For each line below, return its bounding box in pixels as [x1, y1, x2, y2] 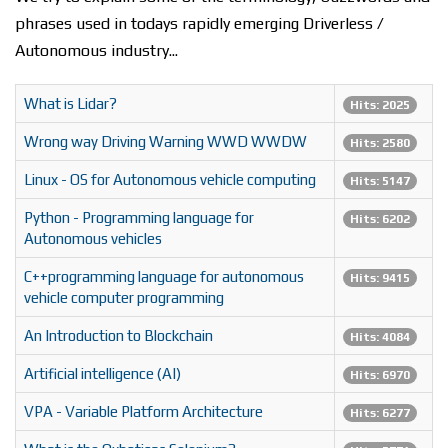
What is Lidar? [24, 95, 117, 113]
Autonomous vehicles [24, 230, 162, 248]
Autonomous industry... [15, 41, 178, 61]
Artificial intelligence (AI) [24, 365, 181, 383]
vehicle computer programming [24, 289, 224, 307]
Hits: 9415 [350, 271, 410, 286]
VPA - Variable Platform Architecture [24, 403, 263, 421]
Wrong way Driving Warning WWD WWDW [24, 133, 307, 151]
